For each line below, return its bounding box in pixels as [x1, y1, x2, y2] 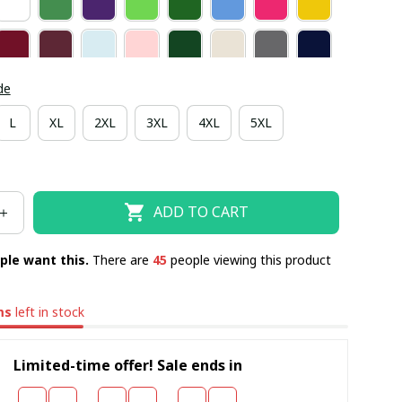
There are [92, 250, 153, 268]
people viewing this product [166, 250, 331, 268]
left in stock [12, 302, 85, 320]
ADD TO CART [153, 202, 249, 223]
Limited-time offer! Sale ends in [13, 355, 242, 376]
